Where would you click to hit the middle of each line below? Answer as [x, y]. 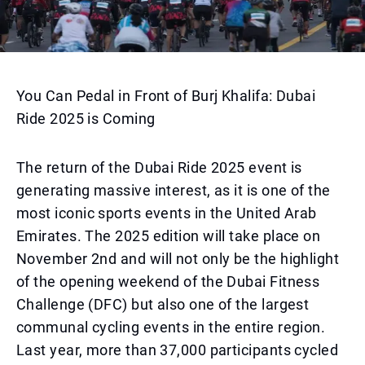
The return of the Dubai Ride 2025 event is [159, 167]
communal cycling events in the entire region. [171, 327]
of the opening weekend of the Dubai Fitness [168, 281]
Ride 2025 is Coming [86, 119]
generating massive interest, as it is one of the [174, 190]
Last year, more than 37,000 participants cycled [178, 350]
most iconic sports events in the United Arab [167, 213]
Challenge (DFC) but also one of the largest [163, 304]
